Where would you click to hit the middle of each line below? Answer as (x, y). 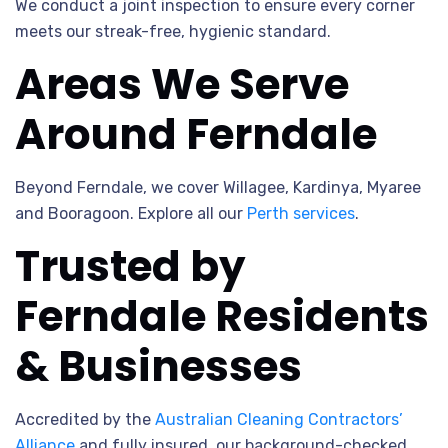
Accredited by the (85, 419)
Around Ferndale (196, 134)
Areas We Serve (182, 84)
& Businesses (158, 366)
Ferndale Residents (222, 316)
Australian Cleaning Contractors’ (279, 419)
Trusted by (130, 266)
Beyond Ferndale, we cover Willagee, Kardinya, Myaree (218, 187)
